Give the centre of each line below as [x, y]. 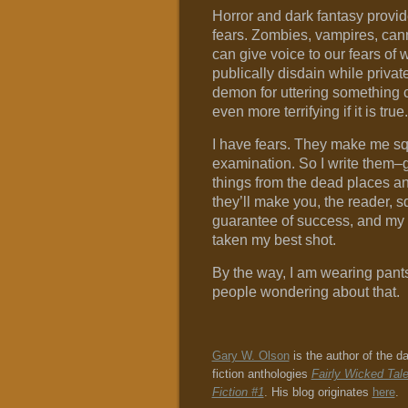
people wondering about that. [306, 292]
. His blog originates [318, 392]
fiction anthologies [261, 374]
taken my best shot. [274, 240]
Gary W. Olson [250, 356]
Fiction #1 [238, 392]
